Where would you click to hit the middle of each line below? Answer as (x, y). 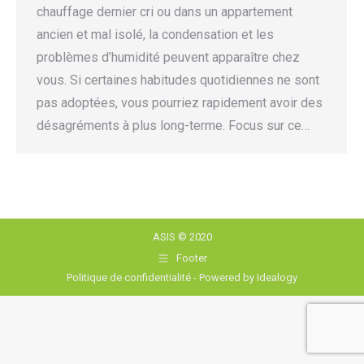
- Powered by (224, 277)
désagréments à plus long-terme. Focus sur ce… (173, 126)
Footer (192, 258)
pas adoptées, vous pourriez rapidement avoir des (180, 103)
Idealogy (277, 277)
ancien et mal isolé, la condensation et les (155, 35)
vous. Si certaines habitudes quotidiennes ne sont (178, 80)
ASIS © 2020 (182, 237)
